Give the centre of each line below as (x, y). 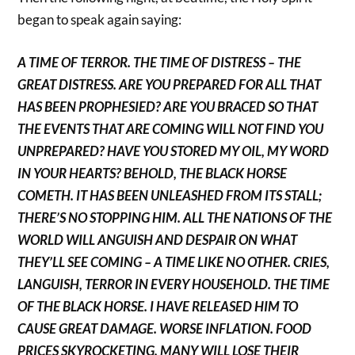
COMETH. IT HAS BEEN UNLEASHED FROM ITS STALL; (170, 195)
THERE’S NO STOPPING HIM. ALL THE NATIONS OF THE (175, 217)
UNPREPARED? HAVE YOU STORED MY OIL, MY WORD (174, 151)
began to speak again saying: (100, 20)
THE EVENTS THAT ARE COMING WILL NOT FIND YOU (171, 128)
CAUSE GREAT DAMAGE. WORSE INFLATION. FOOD (165, 328)
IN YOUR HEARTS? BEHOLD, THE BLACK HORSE (153, 173)
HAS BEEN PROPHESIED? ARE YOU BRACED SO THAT (168, 106)
